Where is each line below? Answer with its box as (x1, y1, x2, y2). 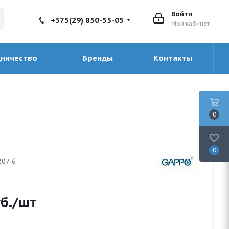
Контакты (153, 53, 192, 63)
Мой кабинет (171, 20, 210, 27)
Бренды (82, 53, 113, 63)
